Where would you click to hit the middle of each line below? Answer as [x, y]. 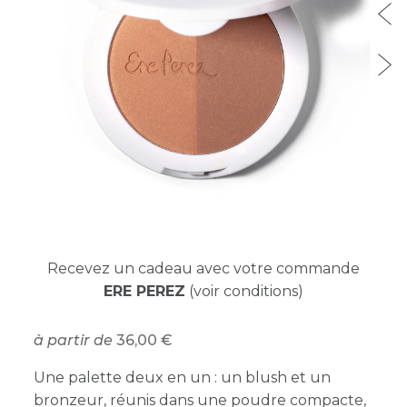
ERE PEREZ [144, 291]
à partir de [74, 340]
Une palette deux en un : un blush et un [183, 377]
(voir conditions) [244, 291]
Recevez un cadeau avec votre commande [203, 268]
